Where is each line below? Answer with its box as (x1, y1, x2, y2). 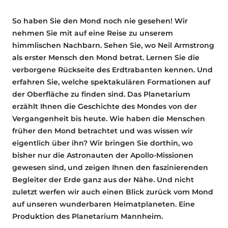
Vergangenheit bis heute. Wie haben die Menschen (12, 113, 205, 123)
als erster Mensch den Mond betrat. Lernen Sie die (12, 52, 199, 62)
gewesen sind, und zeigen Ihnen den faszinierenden (12, 162, 208, 172)
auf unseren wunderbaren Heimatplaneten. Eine (12, 199, 195, 209)
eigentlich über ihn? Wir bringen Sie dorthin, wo (12, 138, 193, 148)
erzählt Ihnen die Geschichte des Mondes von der (12, 101, 197, 111)
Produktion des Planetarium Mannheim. (12, 211, 163, 221)
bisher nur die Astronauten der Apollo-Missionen (12, 150, 193, 160)
